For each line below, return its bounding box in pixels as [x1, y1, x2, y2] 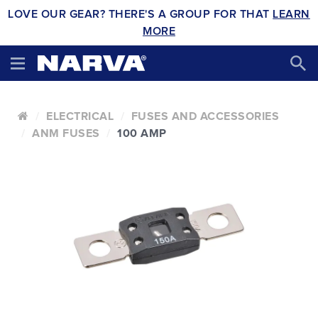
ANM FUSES [32, 128, 100, 139]
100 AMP [117, 128, 167, 139]
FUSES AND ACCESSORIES [131, 111, 279, 122]
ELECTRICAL [46, 111, 114, 122]
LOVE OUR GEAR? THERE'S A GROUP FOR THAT [8, 9, 273, 20]
